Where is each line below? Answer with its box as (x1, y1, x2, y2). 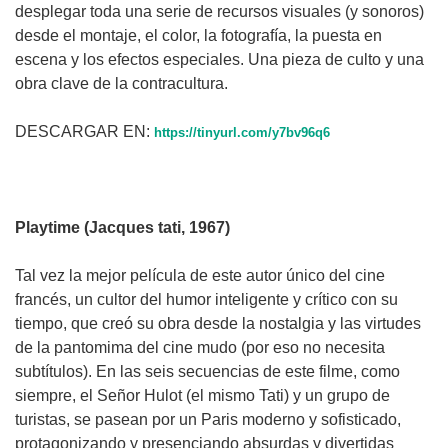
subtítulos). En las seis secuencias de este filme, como (15, 362, 400, 380)
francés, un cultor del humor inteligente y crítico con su (15, 290, 398, 308)
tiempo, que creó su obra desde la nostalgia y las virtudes (15, 314, 421, 332)
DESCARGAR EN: (15, 122, 154, 140)
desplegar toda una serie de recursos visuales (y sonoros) (15, 2, 424, 20)
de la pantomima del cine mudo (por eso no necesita (15, 338, 385, 356)
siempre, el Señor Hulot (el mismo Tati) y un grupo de (15, 386, 390, 404)
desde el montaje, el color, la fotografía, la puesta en (15, 26, 382, 44)
